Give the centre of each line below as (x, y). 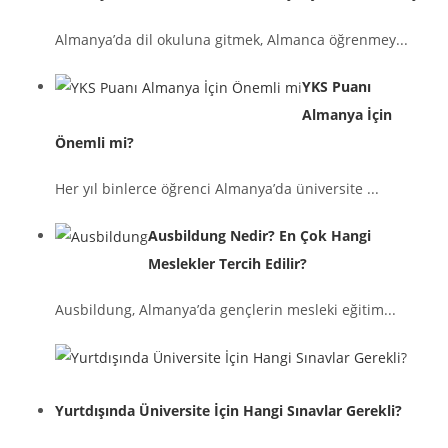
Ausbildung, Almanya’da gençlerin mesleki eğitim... (225, 310)
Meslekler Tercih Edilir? (227, 263)
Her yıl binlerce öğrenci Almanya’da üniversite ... (217, 189)
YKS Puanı (336, 86)
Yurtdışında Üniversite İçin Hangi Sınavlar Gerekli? (228, 411)
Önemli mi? (94, 142)
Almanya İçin (347, 114)
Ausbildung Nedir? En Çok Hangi (259, 235)
